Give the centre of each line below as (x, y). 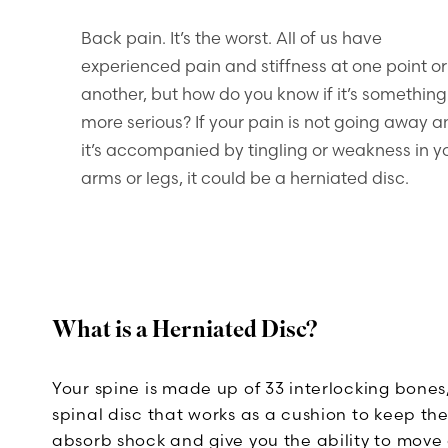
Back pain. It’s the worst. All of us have (232, 38)
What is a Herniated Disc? (185, 329)
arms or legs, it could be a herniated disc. (245, 178)
